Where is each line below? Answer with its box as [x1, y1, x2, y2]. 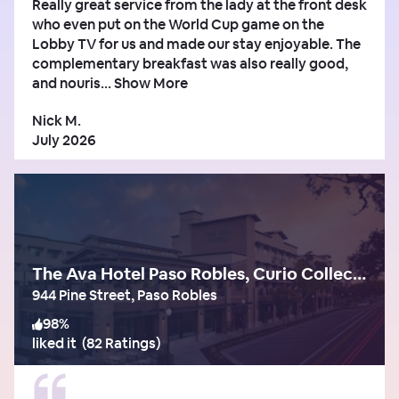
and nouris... [32, 73, 111, 93]
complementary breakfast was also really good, [32, 53, 348, 73]
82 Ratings [86, 333, 156, 353]
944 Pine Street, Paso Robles [32, 285, 217, 305]
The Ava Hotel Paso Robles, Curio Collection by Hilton [353, 262, 366, 285]
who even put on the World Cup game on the [32, 14, 324, 34]
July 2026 [32, 130, 95, 150]
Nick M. [32, 110, 81, 130]
